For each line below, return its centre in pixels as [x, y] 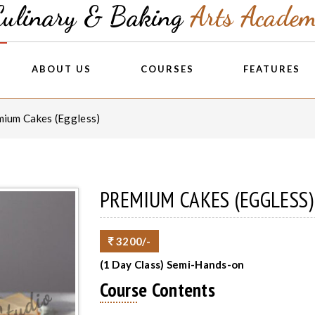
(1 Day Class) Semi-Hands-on [172, 264]
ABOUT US [62, 69]
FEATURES [272, 69]
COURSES [167, 69]
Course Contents [157, 290]
